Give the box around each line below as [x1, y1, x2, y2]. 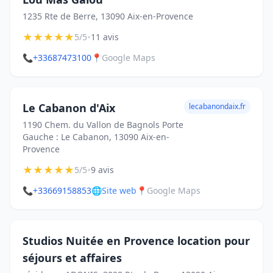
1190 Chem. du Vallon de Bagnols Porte [23, 119, 183, 130]
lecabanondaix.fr [189, 101, 246, 112]
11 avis [91, 31, 119, 43]
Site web [102, 185, 136, 196]
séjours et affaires [23, 250, 122, 265]
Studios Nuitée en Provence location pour [23, 233, 250, 248]
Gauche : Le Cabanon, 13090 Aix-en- [23, 131, 169, 143]
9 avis [91, 164, 114, 175]
